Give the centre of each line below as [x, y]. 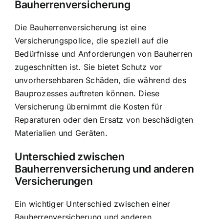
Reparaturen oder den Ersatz [69, 120]
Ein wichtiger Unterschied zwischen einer [93, 204]
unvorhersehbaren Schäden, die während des [100, 80]
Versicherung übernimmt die [69, 107]
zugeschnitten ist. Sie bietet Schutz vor [88, 67]
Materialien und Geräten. [61, 133]
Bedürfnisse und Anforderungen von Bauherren [104, 54]
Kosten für [143, 107]
